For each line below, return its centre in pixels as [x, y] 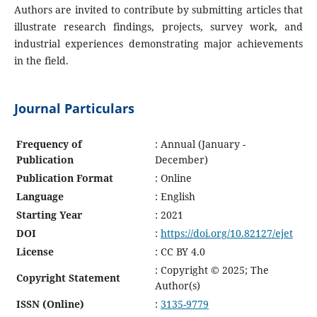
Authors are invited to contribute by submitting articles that [158, 9]
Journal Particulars [74, 108]
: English [175, 196]
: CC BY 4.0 [180, 251]
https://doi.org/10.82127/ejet [226, 233]
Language [40, 196]
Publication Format [64, 178]
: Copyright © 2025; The [212, 270]
